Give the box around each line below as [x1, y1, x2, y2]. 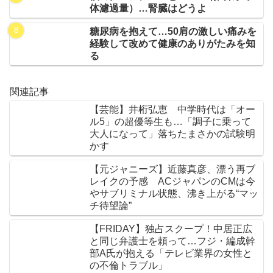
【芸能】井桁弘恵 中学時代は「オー [90, 104, 255, 115]
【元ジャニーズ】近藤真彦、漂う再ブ [90, 164, 255, 175]
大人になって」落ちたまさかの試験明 [90, 129, 255, 140]
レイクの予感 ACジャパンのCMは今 [90, 176, 255, 187]
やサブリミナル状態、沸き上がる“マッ [90, 188, 258, 199]
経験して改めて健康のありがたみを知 [90, 38, 256, 49]
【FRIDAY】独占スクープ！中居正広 [90, 224, 252, 235]
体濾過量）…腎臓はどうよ [90, 2, 207, 13]
